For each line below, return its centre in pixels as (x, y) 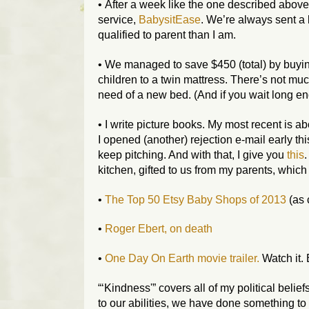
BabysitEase (170, 20)
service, (118, 20)
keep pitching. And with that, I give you (192, 154)
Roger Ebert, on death (159, 229)
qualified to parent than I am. (167, 35)
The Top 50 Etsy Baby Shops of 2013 (196, 199)
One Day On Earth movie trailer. (182, 259)
